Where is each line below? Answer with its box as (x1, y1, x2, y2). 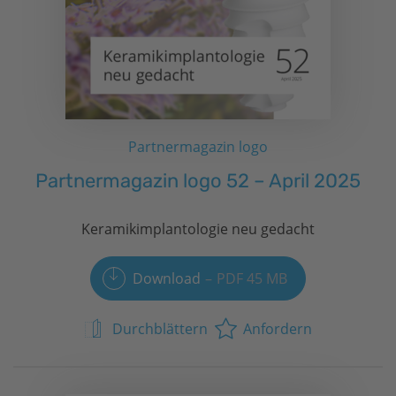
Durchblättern (112, 318, 208, 339)
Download (133, 268, 202, 288)
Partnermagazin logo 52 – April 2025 (35, 168, 361, 193)
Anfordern (243, 318, 312, 339)
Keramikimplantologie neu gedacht (81, 218, 315, 239)
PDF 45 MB (216, 268, 287, 288)
